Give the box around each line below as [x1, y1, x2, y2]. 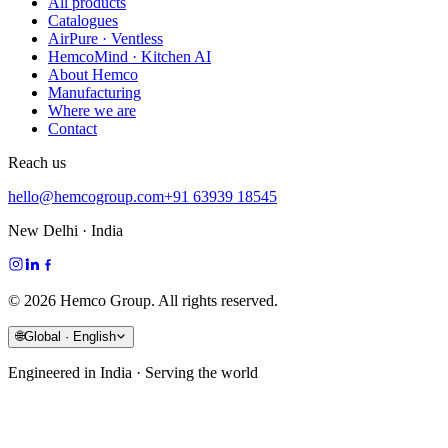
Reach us [8, 153, 66, 171]
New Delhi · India [8, 221, 123, 239]
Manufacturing [48, 83, 141, 101]
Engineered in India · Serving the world [8, 363, 258, 381]
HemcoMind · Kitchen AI [48, 47, 211, 65]
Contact [48, 119, 97, 137]
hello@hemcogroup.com [8, 187, 164, 205]
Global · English [24, 328, 116, 344]
